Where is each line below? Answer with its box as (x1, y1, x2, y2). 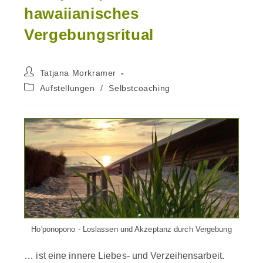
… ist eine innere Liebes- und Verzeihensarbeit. (24, 250, 224, 261)
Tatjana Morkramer (39, 68, 117, 77)
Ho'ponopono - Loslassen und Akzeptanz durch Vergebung (31, 224, 232, 234)
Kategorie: (23, 93, 66, 102)
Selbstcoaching (109, 83, 170, 93)
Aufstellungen (39, 83, 95, 93)
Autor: (23, 77, 48, 87)
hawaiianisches (24, 5, 139, 22)
